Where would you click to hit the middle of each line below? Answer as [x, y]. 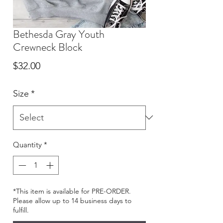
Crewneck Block [48, 47]
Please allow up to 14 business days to [72, 201]
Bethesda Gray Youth [59, 34]
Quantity [27, 144]
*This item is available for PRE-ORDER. [72, 191]
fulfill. [22, 210]
